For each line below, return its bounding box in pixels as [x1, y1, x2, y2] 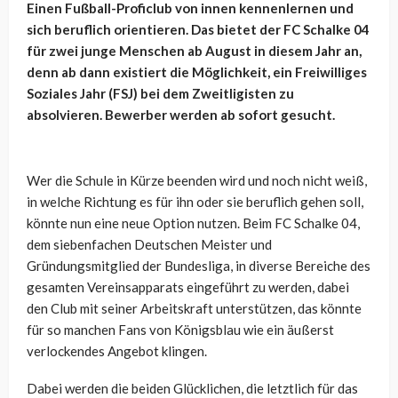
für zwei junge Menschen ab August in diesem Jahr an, [27, 42, 362, 59]
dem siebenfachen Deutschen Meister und [27, 235, 272, 252]
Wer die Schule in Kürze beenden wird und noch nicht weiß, [27, 171, 367, 188]
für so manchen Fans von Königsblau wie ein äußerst [27, 321, 334, 338]
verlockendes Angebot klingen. [27, 342, 207, 359]
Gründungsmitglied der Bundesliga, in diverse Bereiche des [27, 257, 370, 274]
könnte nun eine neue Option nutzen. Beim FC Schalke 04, [27, 214, 360, 231]
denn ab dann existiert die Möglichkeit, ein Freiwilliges [27, 63, 367, 80]
